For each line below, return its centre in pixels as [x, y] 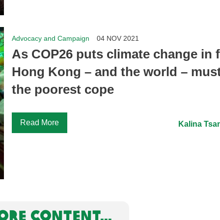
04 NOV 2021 [118, 38]
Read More [40, 122]
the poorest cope [63, 89]
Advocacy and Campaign [51, 38]
